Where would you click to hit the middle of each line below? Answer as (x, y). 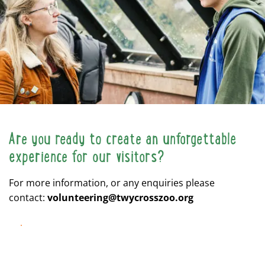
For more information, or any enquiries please (112, 183)
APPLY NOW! (43, 234)
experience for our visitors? (87, 158)
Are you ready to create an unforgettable (123, 140)
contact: (27, 198)
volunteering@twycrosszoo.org (120, 198)
